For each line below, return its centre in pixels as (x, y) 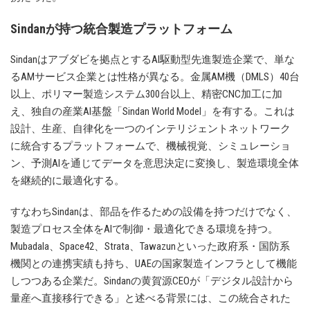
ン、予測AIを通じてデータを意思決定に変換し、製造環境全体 (155, 164)
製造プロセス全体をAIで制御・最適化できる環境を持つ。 (144, 229)
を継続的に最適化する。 (67, 181)
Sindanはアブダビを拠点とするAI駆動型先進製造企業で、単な (153, 60)
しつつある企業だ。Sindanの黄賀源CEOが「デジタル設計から (152, 281)
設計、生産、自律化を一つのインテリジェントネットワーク (151, 129)
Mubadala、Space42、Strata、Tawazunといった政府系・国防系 (150, 247)
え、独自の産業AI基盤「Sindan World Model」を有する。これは (153, 112)
